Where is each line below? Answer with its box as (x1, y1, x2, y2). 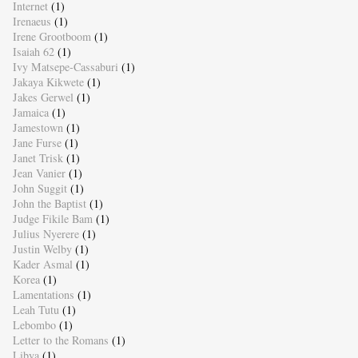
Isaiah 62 (12, 44, 54, 60)
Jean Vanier (12, 165, 66, 181)
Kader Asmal (12, 257, 73, 272)
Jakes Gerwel (12, 89, 74, 105)
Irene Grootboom (12, 29, 91, 45)
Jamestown (12, 120, 63, 136)
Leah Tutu (12, 302, 59, 318)
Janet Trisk (12, 150, 63, 166)
